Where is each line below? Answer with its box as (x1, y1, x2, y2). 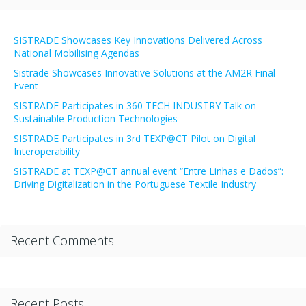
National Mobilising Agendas (14, 46, 139, 59)
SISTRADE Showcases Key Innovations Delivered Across (14, 33, 262, 46)
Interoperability (14, 145, 80, 158)
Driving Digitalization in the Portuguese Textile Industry (14, 178, 256, 191)
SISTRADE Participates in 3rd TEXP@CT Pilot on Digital (14, 132, 255, 145)
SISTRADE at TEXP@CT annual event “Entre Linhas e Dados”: (14, 165, 283, 178)
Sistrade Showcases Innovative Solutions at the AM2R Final (14, 66, 275, 79)
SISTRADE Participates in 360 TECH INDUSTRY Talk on (14, 99, 256, 112)
